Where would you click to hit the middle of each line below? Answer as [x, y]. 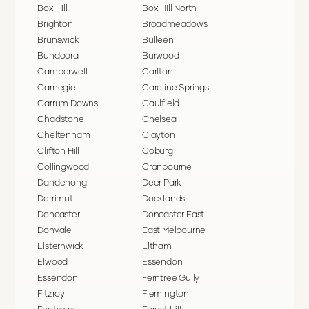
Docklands [164, 198]
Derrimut [55, 198]
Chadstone [61, 119]
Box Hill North [170, 8]
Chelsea [159, 119]
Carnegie [57, 87]
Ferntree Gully [171, 278]
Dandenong [62, 182]
